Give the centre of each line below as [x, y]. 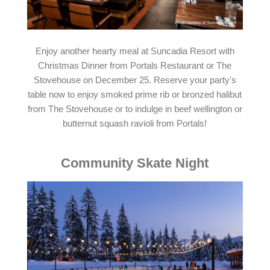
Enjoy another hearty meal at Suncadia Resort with [135, 51]
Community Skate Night [135, 163]
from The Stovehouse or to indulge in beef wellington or [135, 109]
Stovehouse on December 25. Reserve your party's [135, 80]
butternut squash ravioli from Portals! [135, 123]
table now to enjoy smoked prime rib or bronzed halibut [135, 94]
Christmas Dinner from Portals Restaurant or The [135, 65]
